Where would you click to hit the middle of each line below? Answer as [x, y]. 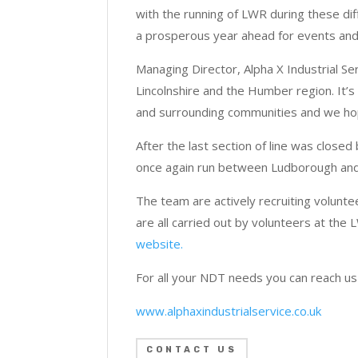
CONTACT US [192, 349]
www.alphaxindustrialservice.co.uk [229, 310]
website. [160, 243]
